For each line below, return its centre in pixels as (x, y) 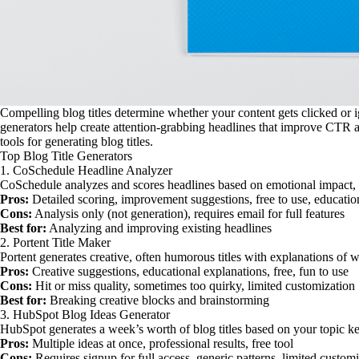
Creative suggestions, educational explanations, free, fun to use (189, 271)
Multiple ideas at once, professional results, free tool (161, 343)
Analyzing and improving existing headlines (159, 228)
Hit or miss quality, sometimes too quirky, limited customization (194, 286)
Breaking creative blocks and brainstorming (158, 300)
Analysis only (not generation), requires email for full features (188, 214)
